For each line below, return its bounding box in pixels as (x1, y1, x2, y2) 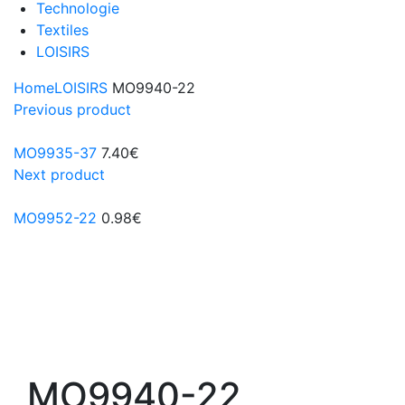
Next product (14, 165, 105, 184)
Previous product (14, 100, 131, 119)
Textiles (36, 21, 89, 40)
